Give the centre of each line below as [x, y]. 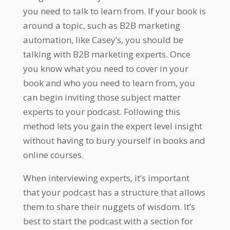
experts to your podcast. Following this [101, 111]
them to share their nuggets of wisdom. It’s [109, 206]
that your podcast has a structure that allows [114, 192]
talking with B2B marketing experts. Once [107, 54]
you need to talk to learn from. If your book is [114, 11]
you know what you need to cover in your [106, 68]
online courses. [53, 155]
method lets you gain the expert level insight [112, 126]
